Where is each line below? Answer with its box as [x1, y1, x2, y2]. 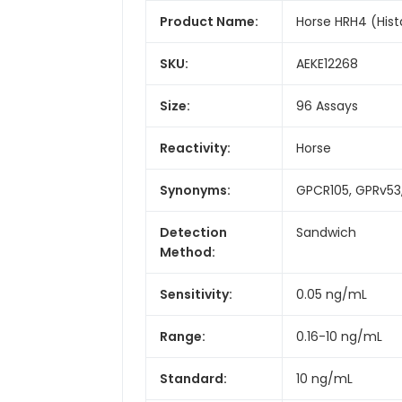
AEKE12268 [296, 54, 358, 73]
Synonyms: [160, 180, 231, 199]
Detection [160, 223, 227, 241]
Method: [160, 242, 215, 261]
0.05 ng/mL [296, 284, 367, 303]
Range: [160, 327, 205, 345]
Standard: [160, 369, 227, 388]
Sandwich [296, 223, 356, 241]
